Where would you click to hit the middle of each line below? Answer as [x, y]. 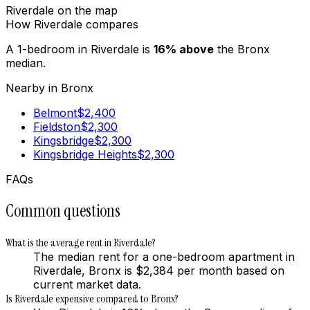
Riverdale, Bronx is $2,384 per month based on [159, 270]
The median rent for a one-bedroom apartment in [164, 256]
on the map [86, 10]
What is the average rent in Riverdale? [81, 242]
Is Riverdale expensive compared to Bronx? [92, 298]
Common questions [63, 210]
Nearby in [33, 88]
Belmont [55, 112]
